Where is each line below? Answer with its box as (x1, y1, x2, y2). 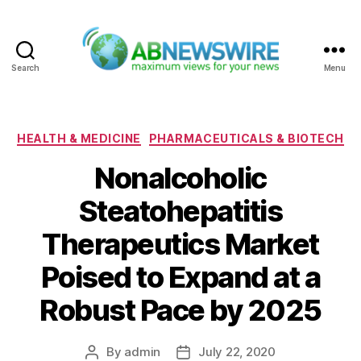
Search (11, 62, 39, 73)
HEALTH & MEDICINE (17, 131, 141, 145)
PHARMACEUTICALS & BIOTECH (148, 131, 344, 145)
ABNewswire (179, 73, 265, 90)
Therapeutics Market (42, 226, 319, 263)
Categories (180, 126, 251, 143)
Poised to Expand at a (40, 259, 321, 296)
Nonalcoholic (94, 160, 267, 197)
